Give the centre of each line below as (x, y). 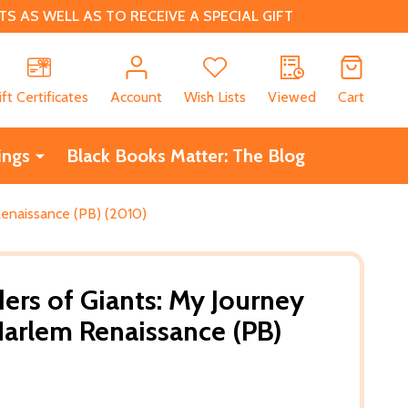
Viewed (292, 97)
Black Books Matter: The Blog (185, 155)
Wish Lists (215, 97)
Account (136, 97)
